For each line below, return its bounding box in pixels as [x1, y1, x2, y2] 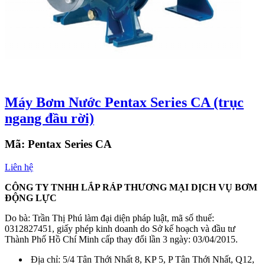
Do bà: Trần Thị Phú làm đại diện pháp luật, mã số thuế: [5, 213, 214, 224]
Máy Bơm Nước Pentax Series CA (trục [5, 94, 244, 110]
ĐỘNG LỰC [5, 193, 57, 203]
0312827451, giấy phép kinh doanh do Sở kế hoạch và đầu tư [5, 224, 235, 234]
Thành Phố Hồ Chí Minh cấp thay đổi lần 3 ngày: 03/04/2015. [5, 234, 238, 245]
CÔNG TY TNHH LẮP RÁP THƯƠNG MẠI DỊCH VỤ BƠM [5, 182, 257, 193]
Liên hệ [5, 162, 33, 173]
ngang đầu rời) [5, 110, 94, 126]
